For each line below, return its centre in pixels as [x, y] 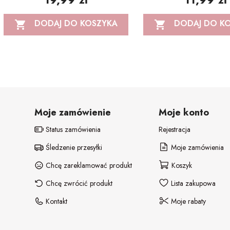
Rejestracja [175, 129]
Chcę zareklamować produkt [88, 165]
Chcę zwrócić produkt [78, 183]
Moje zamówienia [197, 147]
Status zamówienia [72, 129]
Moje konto [184, 112]
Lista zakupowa [193, 183]
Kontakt [56, 201]
